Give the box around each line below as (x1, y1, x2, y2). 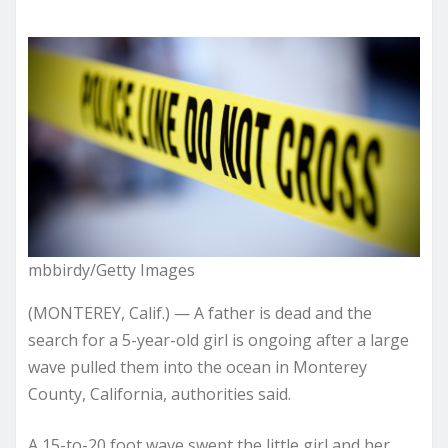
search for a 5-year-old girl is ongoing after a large (28, 329, 409, 351)
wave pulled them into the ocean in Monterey (28, 356, 367, 378)
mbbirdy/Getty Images (28, 259, 195, 281)
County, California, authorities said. (28, 383, 291, 405)
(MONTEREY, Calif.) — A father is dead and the (28, 302, 372, 324)
